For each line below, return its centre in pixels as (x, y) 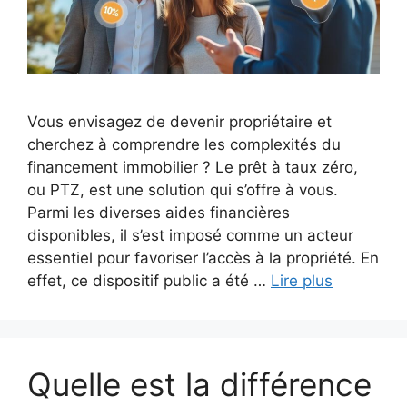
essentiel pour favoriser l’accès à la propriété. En (203, 258)
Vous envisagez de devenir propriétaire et (179, 121)
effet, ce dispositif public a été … (149, 280)
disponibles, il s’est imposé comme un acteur (190, 235)
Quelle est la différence (199, 384)
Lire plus (302, 280)
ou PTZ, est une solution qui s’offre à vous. (183, 189)
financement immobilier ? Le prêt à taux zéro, (193, 167)
